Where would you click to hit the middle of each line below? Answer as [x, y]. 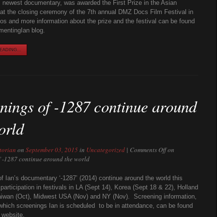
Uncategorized [105, 150]
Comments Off [148, 150]
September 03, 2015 [52, 150]
